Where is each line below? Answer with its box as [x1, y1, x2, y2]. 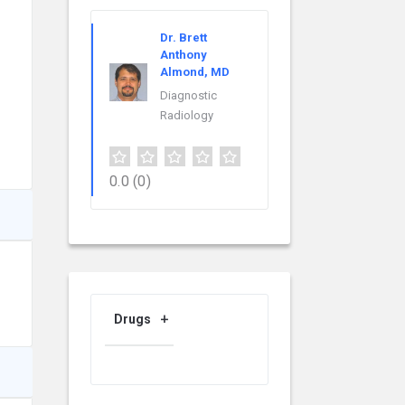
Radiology [160, 108, 213, 123]
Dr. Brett [160, 31, 207, 45]
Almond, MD [160, 65, 230, 80]
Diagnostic [160, 89, 217, 103]
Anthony [160, 48, 207, 62]
